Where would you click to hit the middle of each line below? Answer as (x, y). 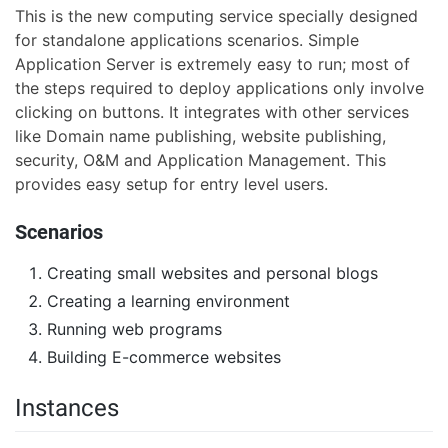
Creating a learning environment (168, 301)
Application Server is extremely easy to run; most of (212, 64)
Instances (67, 408)
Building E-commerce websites (164, 357)
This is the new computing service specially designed (216, 16)
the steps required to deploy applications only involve (219, 88)
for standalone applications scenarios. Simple (187, 40)
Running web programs (134, 329)
